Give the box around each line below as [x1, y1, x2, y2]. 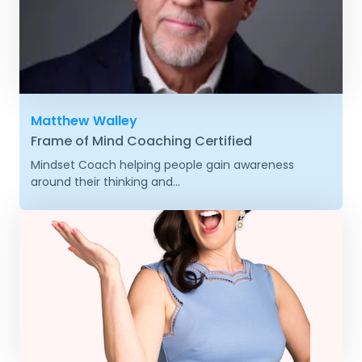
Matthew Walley [31, 112, 137, 130]
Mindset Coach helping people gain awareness [31, 157, 294, 173]
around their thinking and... [31, 174, 180, 190]
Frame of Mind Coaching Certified [31, 132, 252, 150]
